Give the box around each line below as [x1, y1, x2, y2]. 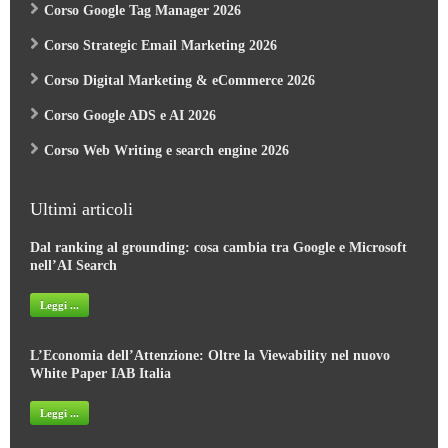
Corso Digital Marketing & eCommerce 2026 [44, 60, 315, 76]
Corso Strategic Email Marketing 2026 [44, 25, 277, 41]
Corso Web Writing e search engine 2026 [44, 130, 289, 146]
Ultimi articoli [30, 186, 133, 207]
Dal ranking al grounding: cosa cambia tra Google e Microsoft [30, 227, 407, 243]
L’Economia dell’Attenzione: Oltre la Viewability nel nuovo [30, 335, 390, 351]
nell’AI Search [30, 245, 117, 261]
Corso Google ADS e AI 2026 [44, 95, 216, 111]
